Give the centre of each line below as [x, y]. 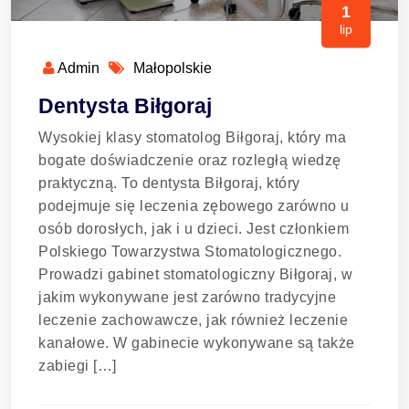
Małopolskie [173, 68]
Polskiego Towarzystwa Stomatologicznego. [190, 252]
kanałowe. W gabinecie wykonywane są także [197, 343]
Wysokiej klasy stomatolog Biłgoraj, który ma [192, 137]
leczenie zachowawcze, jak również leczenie [193, 320]
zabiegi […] [78, 366]
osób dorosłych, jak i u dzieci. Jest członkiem [194, 229]
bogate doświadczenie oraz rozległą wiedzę [190, 160]
